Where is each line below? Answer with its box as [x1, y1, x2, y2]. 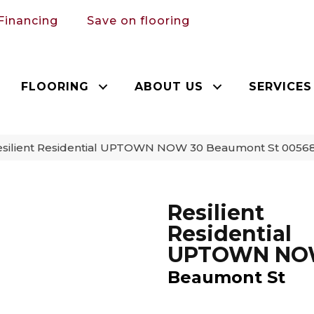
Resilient [168, 199, 264, 226]
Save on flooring [87, 13, 190, 27]
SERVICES [249, 79, 313, 93]
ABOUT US [135, 79, 204, 93]
